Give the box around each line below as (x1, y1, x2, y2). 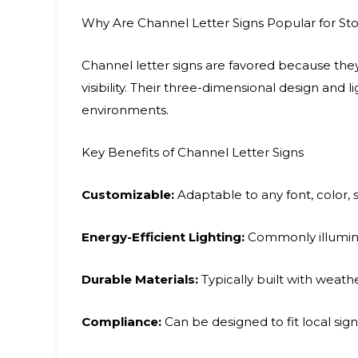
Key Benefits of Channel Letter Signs (82, 145, 304, 160)
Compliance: (82, 314, 161, 329)
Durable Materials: (82, 272, 198, 287)
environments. (82, 102, 169, 117)
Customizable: (82, 187, 174, 202)
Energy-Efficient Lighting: (82, 229, 245, 245)
